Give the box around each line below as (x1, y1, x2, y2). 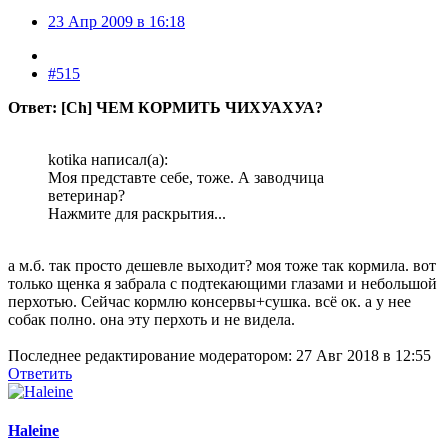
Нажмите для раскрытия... (48, 204, 226, 222)
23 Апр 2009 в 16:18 (48, 12, 185, 30)
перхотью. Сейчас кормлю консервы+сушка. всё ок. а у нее (8, 292, 411, 310)
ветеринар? (48, 186, 125, 204)
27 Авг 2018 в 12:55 (296, 346, 431, 364)
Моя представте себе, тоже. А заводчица (48, 168, 324, 186)
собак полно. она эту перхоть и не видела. (8, 310, 295, 328)
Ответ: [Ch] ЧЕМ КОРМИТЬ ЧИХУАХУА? (8, 98, 323, 116)
